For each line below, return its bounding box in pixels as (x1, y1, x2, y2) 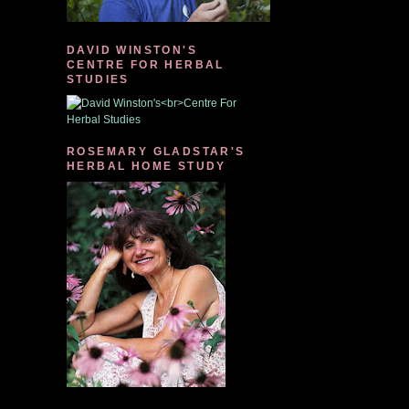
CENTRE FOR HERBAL (67, 58, 225, 71)
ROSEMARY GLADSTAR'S (67, 145, 246, 158)
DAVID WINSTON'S (67, 44, 197, 57)
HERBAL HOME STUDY (67, 160, 226, 173)
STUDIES (67, 73, 130, 86)
